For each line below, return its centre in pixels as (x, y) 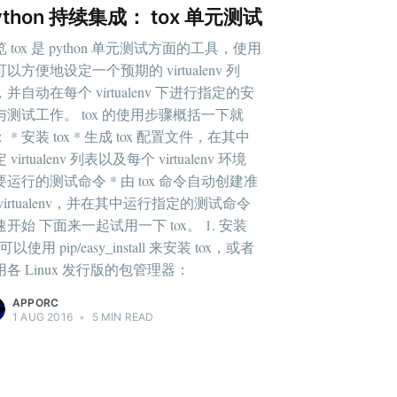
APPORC (36, 302)
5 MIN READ (121, 316)
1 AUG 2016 (43, 316)
